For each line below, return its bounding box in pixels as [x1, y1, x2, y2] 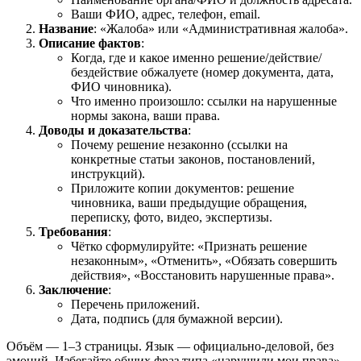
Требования [39, 225, 108, 239]
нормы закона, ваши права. [71, 109, 220, 123]
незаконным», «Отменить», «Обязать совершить [71, 254, 337, 268]
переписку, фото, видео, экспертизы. [71, 210, 272, 225]
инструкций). [71, 167, 145, 181]
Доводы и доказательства [39, 123, 188, 138]
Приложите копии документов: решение [71, 181, 294, 196]
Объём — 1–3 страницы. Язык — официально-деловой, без [6, 339, 334, 354]
